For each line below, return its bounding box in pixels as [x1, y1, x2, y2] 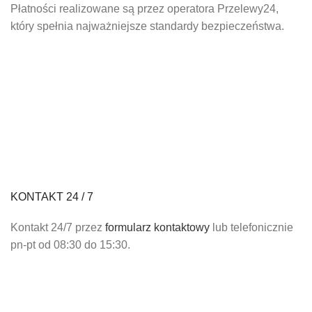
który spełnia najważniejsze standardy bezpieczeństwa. [10, 19, 284, 32]
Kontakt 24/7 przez [10, 221, 105, 233]
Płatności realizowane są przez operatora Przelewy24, [10, 2, 279, 15]
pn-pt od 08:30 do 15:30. [10, 238, 130, 251]
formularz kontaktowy [105, 221, 210, 233]
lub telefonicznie [210, 221, 293, 233]
